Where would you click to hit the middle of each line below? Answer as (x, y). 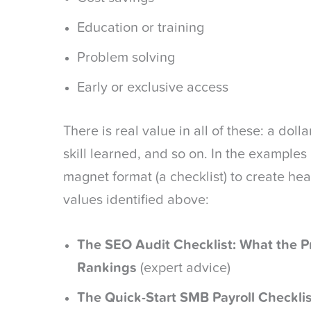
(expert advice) (185, 268)
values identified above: (136, 200)
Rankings (109, 268)
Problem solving (126, 58)
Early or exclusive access (153, 87)
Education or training (141, 28)
